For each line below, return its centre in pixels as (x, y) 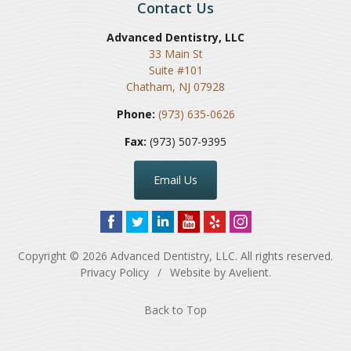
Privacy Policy (114, 272)
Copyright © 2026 (64, 255)
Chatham (149, 86)
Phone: (136, 114)
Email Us (175, 179)
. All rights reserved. (284, 255)
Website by (198, 272)
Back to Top (175, 309)
